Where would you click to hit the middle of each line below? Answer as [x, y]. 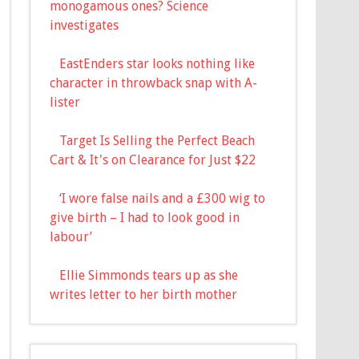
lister [65, 102]
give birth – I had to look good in [145, 217]
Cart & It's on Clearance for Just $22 [153, 159]
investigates [85, 25]
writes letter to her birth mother [144, 294]
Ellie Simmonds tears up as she [149, 275]
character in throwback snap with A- [154, 83]
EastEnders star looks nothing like [157, 63]
